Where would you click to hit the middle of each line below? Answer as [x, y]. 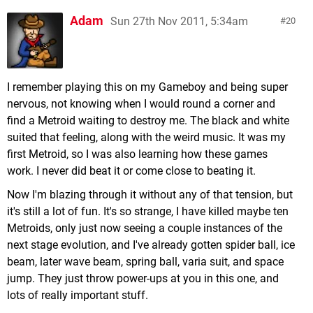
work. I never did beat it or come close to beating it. [131, 170]
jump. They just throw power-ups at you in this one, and [143, 278]
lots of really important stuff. [78, 295]
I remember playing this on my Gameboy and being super [147, 87]
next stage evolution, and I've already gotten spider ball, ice [151, 245]
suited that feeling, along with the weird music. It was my [146, 137]
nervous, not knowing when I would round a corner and [141, 103]
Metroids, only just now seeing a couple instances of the [145, 228]
